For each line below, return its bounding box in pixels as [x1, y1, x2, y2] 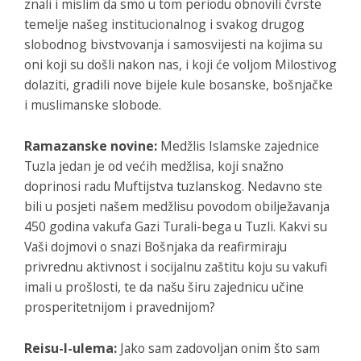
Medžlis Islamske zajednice [157, 136, 319, 155]
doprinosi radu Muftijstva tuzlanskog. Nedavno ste [24, 176, 322, 195]
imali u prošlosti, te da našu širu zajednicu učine [24, 277, 304, 296]
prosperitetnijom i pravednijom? [24, 297, 215, 316]
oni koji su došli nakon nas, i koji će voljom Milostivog [24, 55, 337, 73]
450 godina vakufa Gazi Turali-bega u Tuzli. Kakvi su [24, 217, 327, 235]
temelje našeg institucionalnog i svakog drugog [24, 15, 305, 33]
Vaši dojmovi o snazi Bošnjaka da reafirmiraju [24, 237, 287, 255]
